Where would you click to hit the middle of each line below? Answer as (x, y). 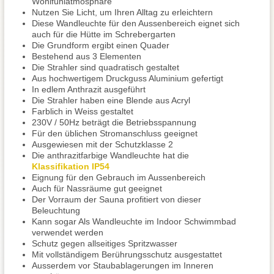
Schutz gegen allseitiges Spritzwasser (105, 243)
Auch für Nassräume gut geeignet (97, 188)
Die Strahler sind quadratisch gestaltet (106, 67)
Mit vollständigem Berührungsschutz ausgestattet (127, 254)
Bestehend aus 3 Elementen (87, 56)
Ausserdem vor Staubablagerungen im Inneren (123, 265)
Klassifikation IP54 (71, 166)
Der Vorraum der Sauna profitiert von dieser (117, 199)
